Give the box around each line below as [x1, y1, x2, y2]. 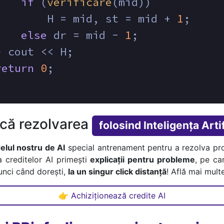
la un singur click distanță [68, 166, 166, 177]
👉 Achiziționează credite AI [58, 190, 165, 201]
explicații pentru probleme [90, 154, 195, 165]
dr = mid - [47, 28, 125, 42]
